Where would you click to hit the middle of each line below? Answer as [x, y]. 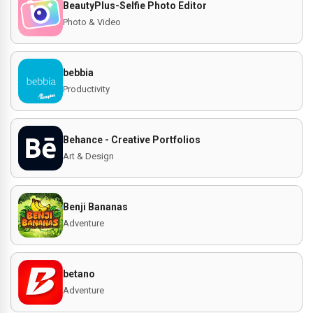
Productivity [86, 89]
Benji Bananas [95, 207]
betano [79, 274]
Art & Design [88, 156]
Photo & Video [92, 22]
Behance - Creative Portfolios [132, 140]
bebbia [78, 73]
